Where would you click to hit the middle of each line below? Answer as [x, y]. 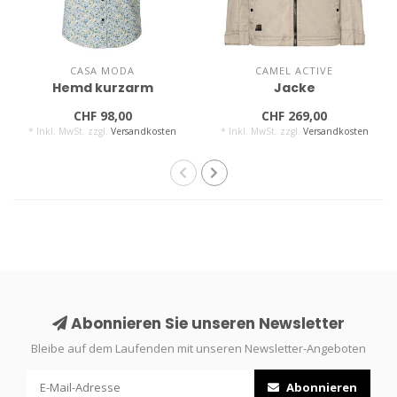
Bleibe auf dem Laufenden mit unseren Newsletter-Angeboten [198, 348]
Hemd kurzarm [102, 87]
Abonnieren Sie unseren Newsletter [206, 323]
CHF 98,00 [102, 115]
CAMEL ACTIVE [295, 70]
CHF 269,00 [295, 115]
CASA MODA [103, 70]
